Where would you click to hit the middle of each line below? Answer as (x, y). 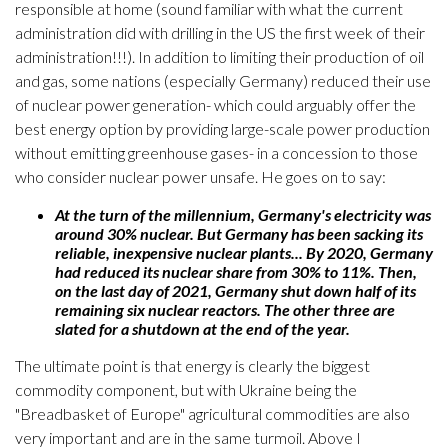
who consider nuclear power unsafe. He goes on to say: (200, 177)
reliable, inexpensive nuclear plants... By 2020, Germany (244, 253)
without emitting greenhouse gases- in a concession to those (216, 153)
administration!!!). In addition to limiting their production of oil (219, 57)
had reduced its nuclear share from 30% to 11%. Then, (236, 272)
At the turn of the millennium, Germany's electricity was (243, 215)
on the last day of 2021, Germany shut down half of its (235, 291)
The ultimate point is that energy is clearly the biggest (192, 366)
